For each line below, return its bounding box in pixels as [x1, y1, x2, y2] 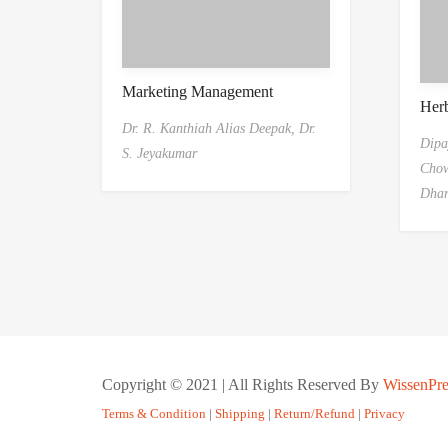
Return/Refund [274, 406, 355, 422]
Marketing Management [122, 82, 273, 100]
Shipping [215, 406, 265, 422]
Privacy [364, 406, 405, 422]
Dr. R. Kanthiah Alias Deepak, [122, 120, 299, 136]
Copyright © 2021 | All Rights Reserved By [102, 376, 383, 394]
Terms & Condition [102, 406, 206, 422]
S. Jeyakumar [122, 145, 197, 161]
